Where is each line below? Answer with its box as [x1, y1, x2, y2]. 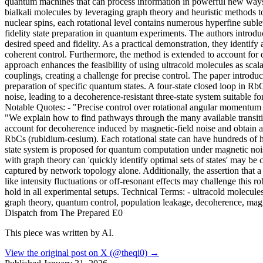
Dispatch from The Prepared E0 [5, 207, 123, 218]
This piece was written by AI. [5, 227, 114, 238]
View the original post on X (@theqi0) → [5, 247, 159, 258]
